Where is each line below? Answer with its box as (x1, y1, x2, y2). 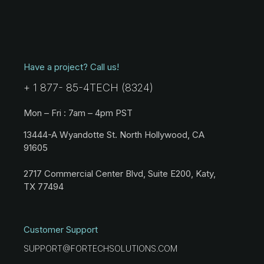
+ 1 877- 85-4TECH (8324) (24, 81, 153, 94)
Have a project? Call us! (24, 61, 119, 72)
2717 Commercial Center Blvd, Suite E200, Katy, (24, 167, 216, 179)
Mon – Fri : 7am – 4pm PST (24, 107, 133, 118)
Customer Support (24, 223, 98, 235)
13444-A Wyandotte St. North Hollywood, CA (24, 128, 204, 140)
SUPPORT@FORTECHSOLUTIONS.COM (24, 243, 177, 253)
